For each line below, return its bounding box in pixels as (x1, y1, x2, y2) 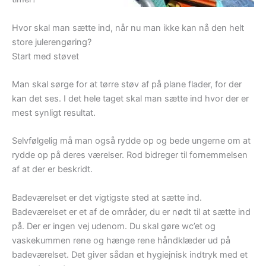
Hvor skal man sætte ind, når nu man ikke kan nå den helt (12, 22, 244, 33)
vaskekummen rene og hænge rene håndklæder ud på (12, 235, 230, 246)
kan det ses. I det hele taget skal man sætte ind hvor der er (12, 93, 249, 104)
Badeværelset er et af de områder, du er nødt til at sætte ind (12, 206, 251, 217)
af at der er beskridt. (12, 164, 93, 175)
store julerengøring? (12, 36, 91, 47)
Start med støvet (12, 50, 79, 62)
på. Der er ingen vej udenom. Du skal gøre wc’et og (12, 220, 216, 232)
